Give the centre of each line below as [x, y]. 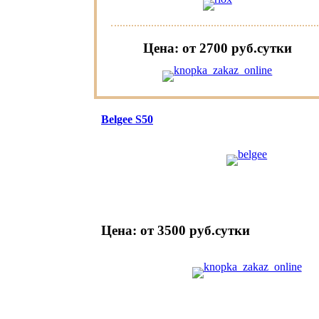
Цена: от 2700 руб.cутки [217, 48]
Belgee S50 [127, 120]
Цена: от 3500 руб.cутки [176, 231]
